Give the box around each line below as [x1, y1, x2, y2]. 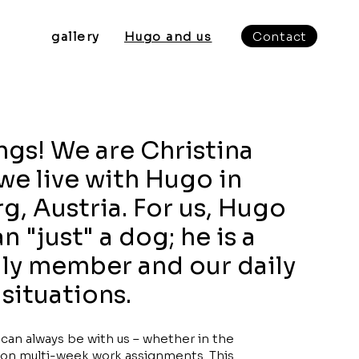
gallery [51, 28, 100, 44]
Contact [252, 28, 308, 44]
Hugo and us [123, 28, 212, 44]
